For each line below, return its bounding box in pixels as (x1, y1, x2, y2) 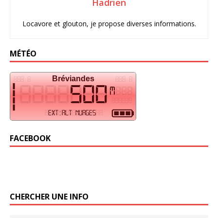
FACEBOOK (10, 132, 51, 144)
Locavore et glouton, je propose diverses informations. (22, 18, 196, 28)
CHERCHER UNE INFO (10, 191, 89, 202)
